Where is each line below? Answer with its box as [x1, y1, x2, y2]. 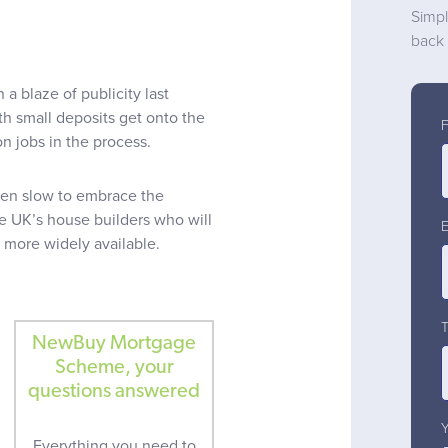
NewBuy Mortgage [32, 333, 196, 354]
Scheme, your [54, 357, 174, 378]
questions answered [28, 381, 200, 402]
